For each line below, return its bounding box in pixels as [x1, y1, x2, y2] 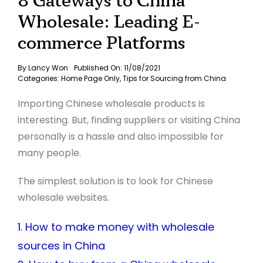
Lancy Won [28, 63, 68, 73]
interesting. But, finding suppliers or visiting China [17, 113, 240, 127]
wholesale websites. [17, 191, 109, 204]
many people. [17, 146, 81, 160]
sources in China [17, 238, 105, 253]
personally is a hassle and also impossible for [17, 130, 224, 143]
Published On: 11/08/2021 [73, 63, 160, 73]
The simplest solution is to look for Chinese [17, 174, 213, 188]
